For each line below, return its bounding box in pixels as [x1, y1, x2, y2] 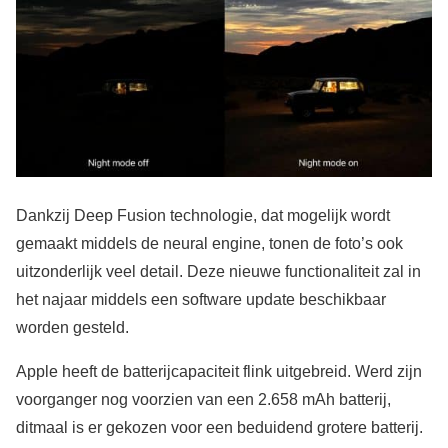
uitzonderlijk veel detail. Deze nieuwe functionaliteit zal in [16, 262, 421, 280]
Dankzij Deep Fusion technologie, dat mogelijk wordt [16, 206, 390, 224]
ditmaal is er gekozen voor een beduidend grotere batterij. [16, 418, 423, 436]
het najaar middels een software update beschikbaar [16, 290, 386, 308]
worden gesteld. [16, 318, 129, 336]
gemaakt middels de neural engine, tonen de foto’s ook [16, 234, 403, 252]
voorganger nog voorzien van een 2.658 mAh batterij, [16, 390, 391, 408]
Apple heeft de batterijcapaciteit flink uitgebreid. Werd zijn [16, 362, 422, 380]
